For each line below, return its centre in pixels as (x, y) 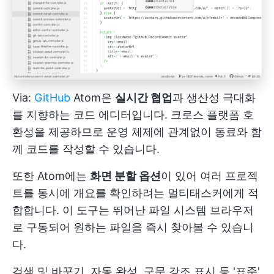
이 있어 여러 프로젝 (209, 176)
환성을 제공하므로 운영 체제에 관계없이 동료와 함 (137, 132)
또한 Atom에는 (51, 176)
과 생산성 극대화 (214, 98)
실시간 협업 (144, 98)
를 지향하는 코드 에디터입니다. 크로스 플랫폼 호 (133, 115)
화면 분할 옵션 (125, 176)
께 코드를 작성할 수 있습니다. (86, 149)
